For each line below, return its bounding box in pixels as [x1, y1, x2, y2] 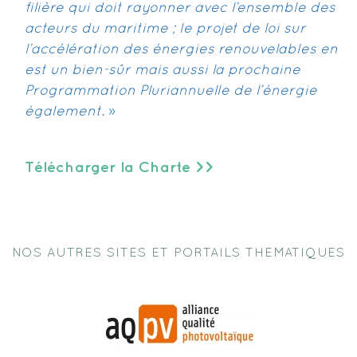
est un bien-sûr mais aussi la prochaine [25, 65, 300, 77]
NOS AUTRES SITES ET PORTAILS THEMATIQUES [12, 248, 345, 259]
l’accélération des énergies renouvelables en [25, 44, 338, 57]
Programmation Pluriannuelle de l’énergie [25, 85, 317, 98]
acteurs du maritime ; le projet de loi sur [25, 23, 306, 36]
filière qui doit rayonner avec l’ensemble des [25, 2, 335, 15]
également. [25, 106, 104, 119]
